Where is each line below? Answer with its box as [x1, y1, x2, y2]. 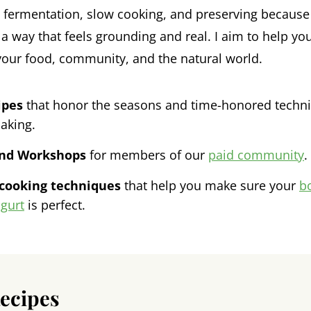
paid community [208, 146, 304, 163]
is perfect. [24, 196, 85, 213]
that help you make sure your [121, 177, 299, 194]
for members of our [86, 146, 208, 163]
